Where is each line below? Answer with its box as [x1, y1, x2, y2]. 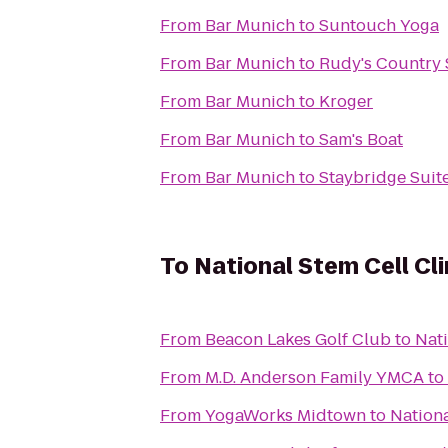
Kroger [319, 90, 373, 113]
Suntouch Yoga [319, 14, 439, 37]
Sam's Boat [319, 128, 403, 151]
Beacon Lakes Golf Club [205, 328, 391, 351]
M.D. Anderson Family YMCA [205, 366, 424, 389]
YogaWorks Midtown [205, 404, 366, 427]
